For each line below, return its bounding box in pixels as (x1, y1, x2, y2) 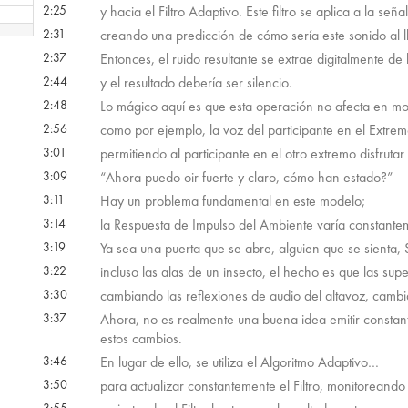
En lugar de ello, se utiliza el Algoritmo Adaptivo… (99, 352, 379, 372)
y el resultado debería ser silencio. (99, 73, 292, 93)
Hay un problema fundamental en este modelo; (99, 191, 365, 211)
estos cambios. (99, 329, 182, 349)
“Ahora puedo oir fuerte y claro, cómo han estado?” (99, 168, 393, 188)
